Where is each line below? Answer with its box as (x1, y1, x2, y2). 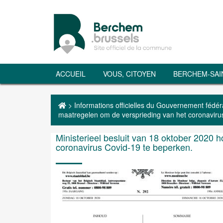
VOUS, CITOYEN (103, 69, 156, 79)
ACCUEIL (56, 69, 86, 79)
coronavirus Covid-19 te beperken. (56, 140, 193, 153)
